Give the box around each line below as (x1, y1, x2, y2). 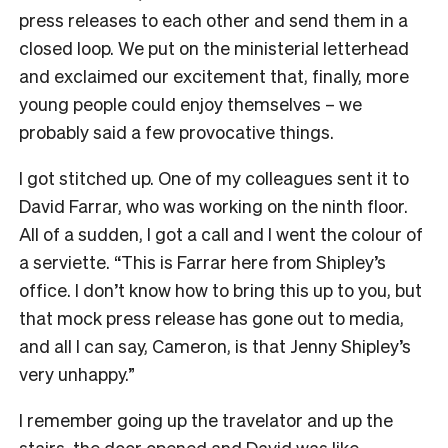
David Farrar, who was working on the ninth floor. (19, 194, 408, 218)
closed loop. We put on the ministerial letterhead (19, 36, 409, 60)
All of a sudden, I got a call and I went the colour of (19, 222, 423, 246)
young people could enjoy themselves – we (19, 92, 362, 116)
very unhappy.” (19, 362, 135, 386)
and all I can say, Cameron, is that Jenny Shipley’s (19, 334, 411, 358)
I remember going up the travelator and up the (19, 408, 393, 432)
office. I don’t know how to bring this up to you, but (19, 278, 422, 302)
